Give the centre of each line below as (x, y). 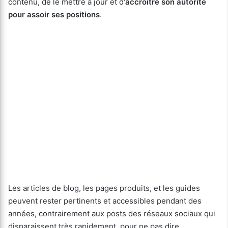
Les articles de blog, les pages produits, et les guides (104, 188)
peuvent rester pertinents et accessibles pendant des (105, 201)
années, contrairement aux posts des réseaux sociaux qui (112, 214)
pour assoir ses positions (54, 15)
